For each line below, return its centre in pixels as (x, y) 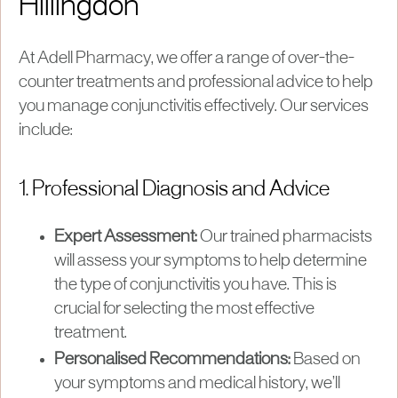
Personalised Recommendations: (172, 359)
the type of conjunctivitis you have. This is (195, 285)
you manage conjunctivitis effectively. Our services (194, 106)
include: (46, 130)
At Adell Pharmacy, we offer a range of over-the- (187, 58)
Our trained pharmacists (285, 237)
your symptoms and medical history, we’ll (197, 383)
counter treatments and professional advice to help (196, 82)
